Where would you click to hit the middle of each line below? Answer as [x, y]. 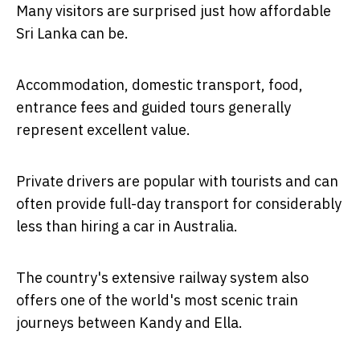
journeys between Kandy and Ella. [129, 322]
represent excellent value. [103, 129]
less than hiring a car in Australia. [127, 226]
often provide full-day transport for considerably [179, 203]
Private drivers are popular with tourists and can [177, 181]
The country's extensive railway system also [162, 277]
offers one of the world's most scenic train [157, 300]
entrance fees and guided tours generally [153, 107]
